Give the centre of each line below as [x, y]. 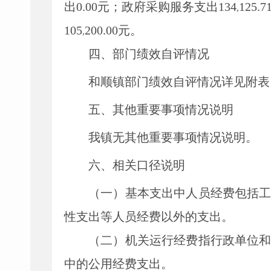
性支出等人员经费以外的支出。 [149, 217]
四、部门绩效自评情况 [149, 54]
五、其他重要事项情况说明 [161, 109]
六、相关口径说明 [137, 165]
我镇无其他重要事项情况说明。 [173, 137]
